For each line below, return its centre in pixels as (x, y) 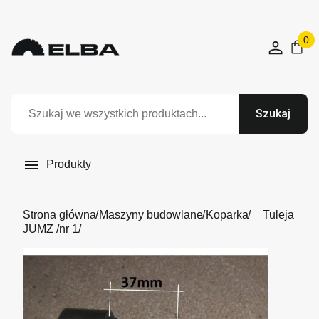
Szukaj (273, 114)
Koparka (227, 215)
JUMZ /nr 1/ (52, 229)
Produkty (67, 164)
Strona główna (59, 215)
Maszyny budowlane (151, 215)
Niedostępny (54, 260)
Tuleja (278, 215)
